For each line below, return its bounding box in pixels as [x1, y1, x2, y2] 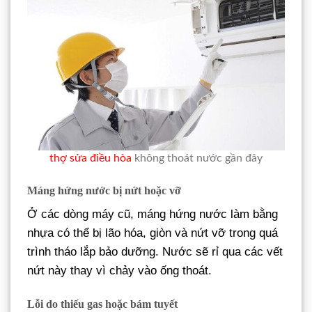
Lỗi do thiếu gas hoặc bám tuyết [27, 298, 178, 311]
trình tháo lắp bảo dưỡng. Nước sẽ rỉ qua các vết [27, 245, 283, 259]
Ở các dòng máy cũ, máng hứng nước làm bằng [27, 208, 278, 221]
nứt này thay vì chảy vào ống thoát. [27, 264, 212, 278]
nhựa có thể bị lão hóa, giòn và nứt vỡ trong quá [27, 226, 278, 240]
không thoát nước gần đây [132, 153, 263, 164]
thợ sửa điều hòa [49, 153, 132, 164]
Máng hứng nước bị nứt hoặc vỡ [27, 185, 181, 197]
